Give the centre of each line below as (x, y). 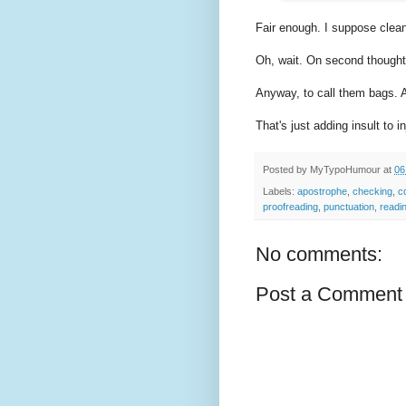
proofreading (290, 207)
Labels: (280, 192)
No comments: (319, 255)
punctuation (349, 207)
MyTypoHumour (345, 170)
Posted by (286, 170)
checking (372, 192)
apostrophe (322, 192)
